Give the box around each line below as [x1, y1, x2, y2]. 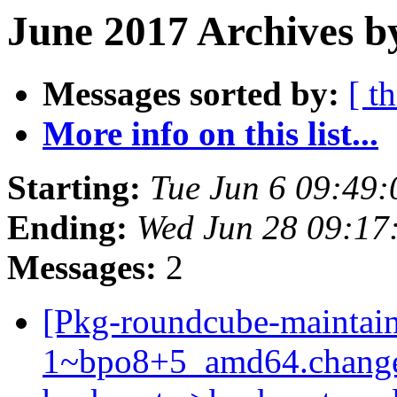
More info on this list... [43, 114, 378, 153]
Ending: [7, 208, 128, 247]
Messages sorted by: [43, 74, 339, 113]
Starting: [7, 168, 141, 207]
